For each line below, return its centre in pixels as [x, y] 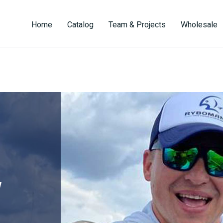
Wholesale [199, 25]
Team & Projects [137, 25]
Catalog [80, 25]
